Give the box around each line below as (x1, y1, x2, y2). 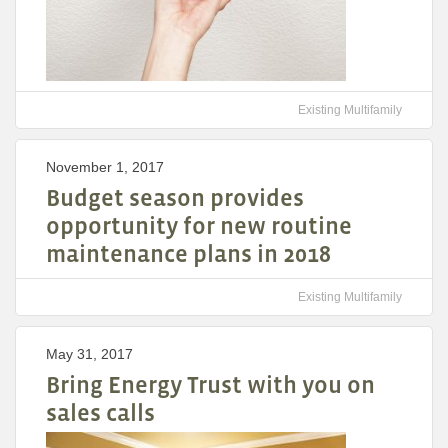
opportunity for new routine (46, 212, 352, 240)
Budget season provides (46, 184, 304, 212)
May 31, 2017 (46, 346, 133, 363)
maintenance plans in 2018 (46, 240, 331, 268)
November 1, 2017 (46, 159, 164, 176)
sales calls (46, 399, 155, 427)
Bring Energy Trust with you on (46, 371, 375, 399)
